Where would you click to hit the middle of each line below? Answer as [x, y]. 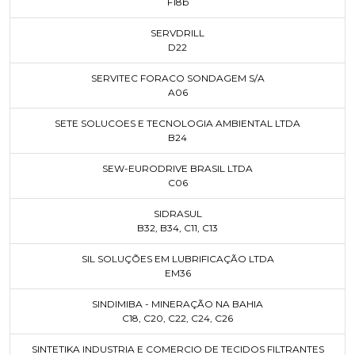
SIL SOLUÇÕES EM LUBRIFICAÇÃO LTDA [177, 259]
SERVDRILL [177, 33]
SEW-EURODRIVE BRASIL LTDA [177, 168]
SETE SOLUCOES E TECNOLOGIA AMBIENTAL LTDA [177, 123]
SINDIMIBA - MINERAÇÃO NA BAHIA [177, 304]
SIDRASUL [177, 214]
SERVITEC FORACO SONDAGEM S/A [177, 78]
